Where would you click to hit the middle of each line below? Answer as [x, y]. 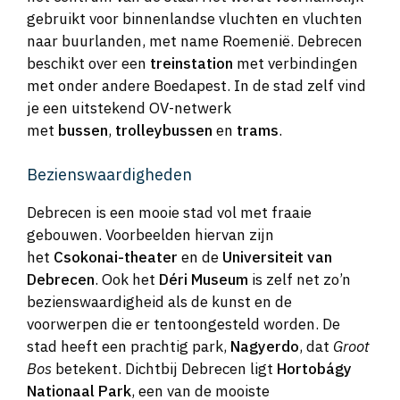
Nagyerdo [265, 346]
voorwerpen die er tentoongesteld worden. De [183, 324]
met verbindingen [296, 64]
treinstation [192, 64]
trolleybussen [164, 131]
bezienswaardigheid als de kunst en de [159, 301]
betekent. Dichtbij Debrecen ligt [164, 368]
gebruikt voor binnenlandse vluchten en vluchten [195, 19]
